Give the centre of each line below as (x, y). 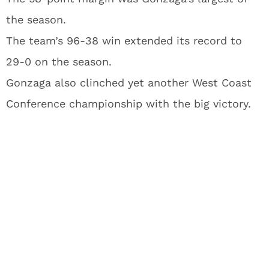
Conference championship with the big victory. (128, 104)
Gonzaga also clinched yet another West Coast (129, 83)
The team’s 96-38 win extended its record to (124, 41)
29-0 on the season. (59, 62)
